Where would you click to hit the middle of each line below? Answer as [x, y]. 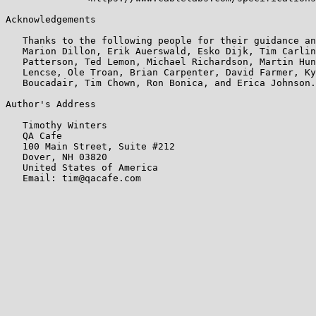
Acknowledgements [51, 19]
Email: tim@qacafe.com [73, 178]
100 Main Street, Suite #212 [90, 146]
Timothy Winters [56, 125]
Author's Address [51, 104]
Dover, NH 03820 [56, 157]
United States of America [82, 167]
